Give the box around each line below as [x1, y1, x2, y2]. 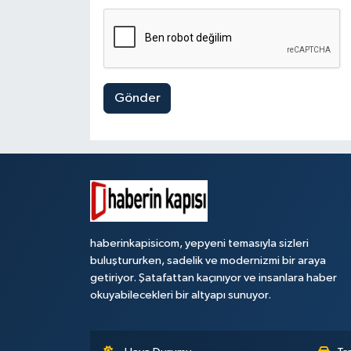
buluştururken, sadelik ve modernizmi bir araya [89, 255, 326, 267]
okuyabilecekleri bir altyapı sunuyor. [89, 289, 271, 302]
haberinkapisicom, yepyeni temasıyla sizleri [89, 237, 309, 250]
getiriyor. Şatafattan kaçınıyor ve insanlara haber [89, 272, 337, 284]
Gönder [114, 92, 161, 106]
